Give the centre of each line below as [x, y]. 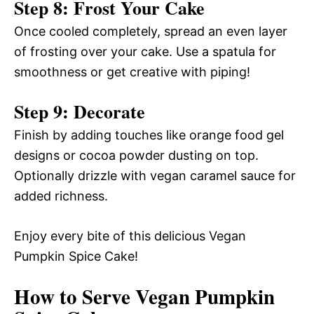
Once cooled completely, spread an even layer [151, 31]
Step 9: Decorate [80, 111]
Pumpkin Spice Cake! [76, 256]
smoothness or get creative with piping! [132, 71]
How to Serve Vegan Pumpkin [144, 296]
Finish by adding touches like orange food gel [149, 135]
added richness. [61, 196]
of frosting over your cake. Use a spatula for [145, 51]
